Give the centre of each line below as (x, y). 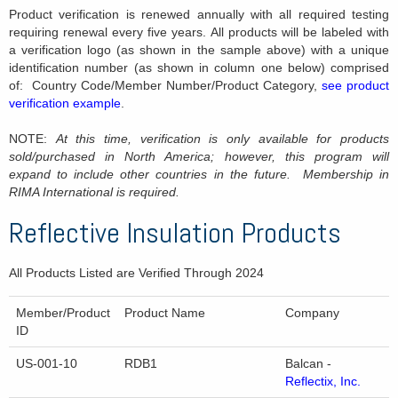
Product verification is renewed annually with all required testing (199, 15)
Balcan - (308, 364)
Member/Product (63, 313)
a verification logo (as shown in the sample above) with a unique (199, 50)
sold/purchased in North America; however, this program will (199, 157)
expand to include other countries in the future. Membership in (199, 175)
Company (312, 313)
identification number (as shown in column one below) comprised (199, 68)
